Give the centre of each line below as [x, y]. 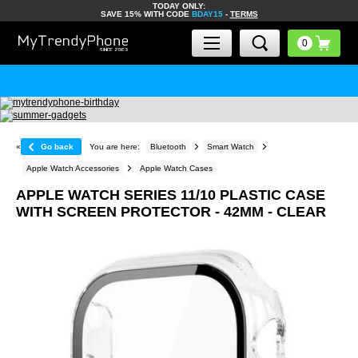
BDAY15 [207, 14]
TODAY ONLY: [179, 6]
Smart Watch [231, 147]
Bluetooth [168, 147]
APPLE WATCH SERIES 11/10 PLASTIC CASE [171, 195]
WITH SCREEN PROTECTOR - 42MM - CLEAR [171, 212]
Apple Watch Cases [176, 168]
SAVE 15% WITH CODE [146, 14]
